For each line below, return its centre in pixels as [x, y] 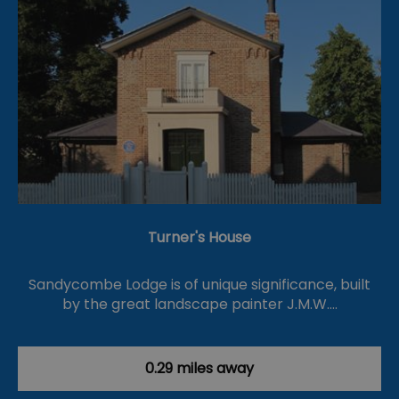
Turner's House [199, 238]
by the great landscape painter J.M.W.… [199, 305]
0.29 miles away [199, 369]
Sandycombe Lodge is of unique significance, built [199, 285]
